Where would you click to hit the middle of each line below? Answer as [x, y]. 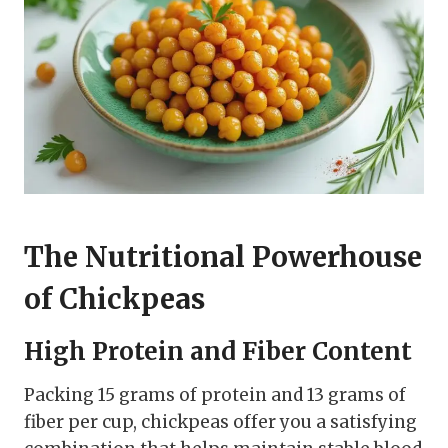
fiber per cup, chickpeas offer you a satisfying [220, 422]
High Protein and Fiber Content [218, 352]
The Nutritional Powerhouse [223, 257]
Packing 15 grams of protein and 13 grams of [215, 395]
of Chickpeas [114, 299]
